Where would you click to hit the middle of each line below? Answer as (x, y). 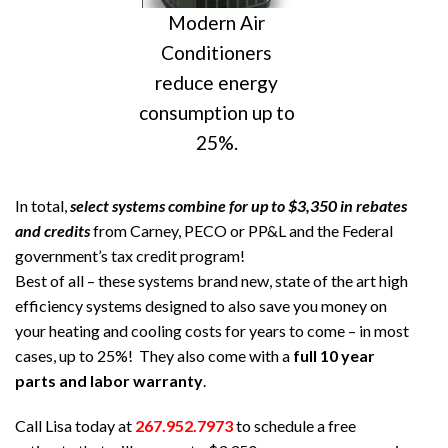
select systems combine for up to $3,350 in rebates (238, 205)
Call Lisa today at (75, 426)
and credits (52, 230)
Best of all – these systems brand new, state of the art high (211, 280)
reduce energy (216, 82)
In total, (42, 205)
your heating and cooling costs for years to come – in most (212, 330)
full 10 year (334, 355)
